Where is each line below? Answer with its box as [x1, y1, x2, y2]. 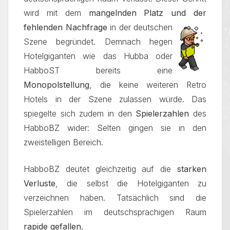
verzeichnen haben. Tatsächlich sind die [24, 193, 206, 203]
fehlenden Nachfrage [24, 22, 107, 32]
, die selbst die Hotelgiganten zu [55, 178, 206, 188]
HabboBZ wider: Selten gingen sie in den [24, 123, 206, 133]
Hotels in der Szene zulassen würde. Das [24, 94, 206, 104]
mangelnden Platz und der [88, 8, 206, 18]
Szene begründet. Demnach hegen [24, 36, 172, 47]
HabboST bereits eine [24, 65, 172, 75]
